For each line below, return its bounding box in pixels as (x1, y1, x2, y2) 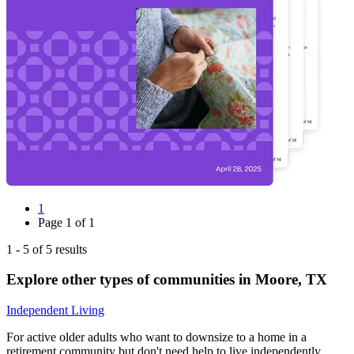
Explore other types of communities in (6, 271, 255, 288)
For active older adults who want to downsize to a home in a (6, 330, 307, 345)
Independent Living (6, 303, 104, 318)
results (52, 242, 87, 256)
